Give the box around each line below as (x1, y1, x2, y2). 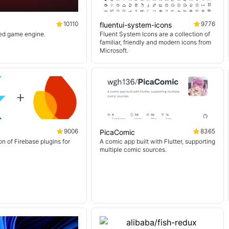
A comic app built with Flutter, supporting (100, 138, 215, 145)
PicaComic (100, 128, 135, 136)
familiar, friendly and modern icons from (100, 38, 211, 46)
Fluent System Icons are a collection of (100, 30, 210, 38)
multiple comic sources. (100, 146, 167, 153)
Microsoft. (100, 47, 128, 54)
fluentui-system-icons (100, 20, 172, 29)
